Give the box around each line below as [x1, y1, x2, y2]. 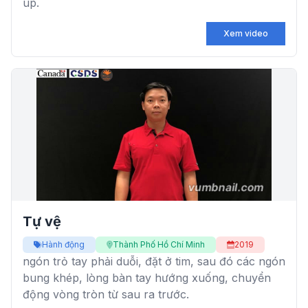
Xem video [223, 28, 268, 38]
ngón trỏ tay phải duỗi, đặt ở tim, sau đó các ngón [23, 254, 285, 268]
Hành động [42, 239, 85, 250]
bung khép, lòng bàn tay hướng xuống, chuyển [23, 271, 271, 285]
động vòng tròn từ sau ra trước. [23, 287, 189, 301]
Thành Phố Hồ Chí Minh [113, 239, 205, 250]
